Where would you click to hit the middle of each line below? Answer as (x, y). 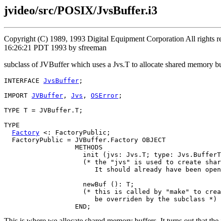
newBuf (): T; (69, 184)
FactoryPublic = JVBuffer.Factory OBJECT (85, 140)
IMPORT (18, 95)
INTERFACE (24, 80)
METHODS (53, 147)
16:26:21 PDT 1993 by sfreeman (55, 47)
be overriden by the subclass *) (110, 199)
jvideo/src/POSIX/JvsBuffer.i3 (81, 10)
